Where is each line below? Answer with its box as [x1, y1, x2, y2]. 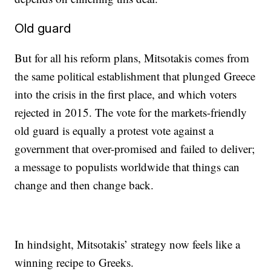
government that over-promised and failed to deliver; [15, 141, 255, 156]
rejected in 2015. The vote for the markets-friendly [15, 105, 247, 120]
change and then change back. [15, 177, 154, 192]
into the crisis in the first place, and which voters [15, 87, 237, 102]
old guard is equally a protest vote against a [15, 123, 214, 138]
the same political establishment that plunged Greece [15, 68, 256, 83]
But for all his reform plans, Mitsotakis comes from [15, 50, 250, 65]
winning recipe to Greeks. [15, 255, 134, 270]
